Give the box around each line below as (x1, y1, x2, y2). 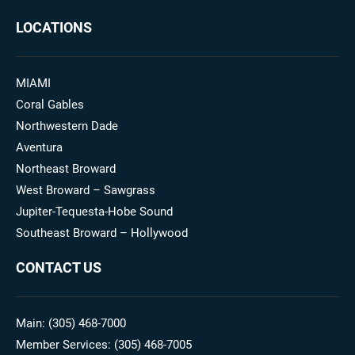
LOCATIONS (16, 19, 92, 36)
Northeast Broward (16, 162, 116, 176)
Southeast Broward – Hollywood (16, 226, 188, 240)
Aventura (16, 140, 63, 155)
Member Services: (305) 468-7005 (16, 338, 192, 352)
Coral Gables (16, 97, 84, 112)
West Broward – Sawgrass (16, 183, 155, 197)
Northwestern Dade (16, 119, 118, 133)
